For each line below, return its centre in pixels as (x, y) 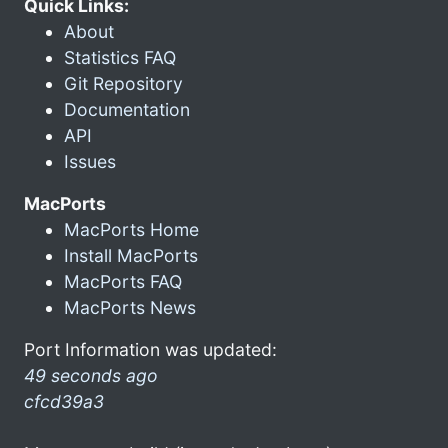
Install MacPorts (131, 255)
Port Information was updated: (150, 349)
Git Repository (123, 83)
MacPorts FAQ (123, 281)
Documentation (127, 109)
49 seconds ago (91, 375)
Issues (90, 161)
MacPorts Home (131, 229)
